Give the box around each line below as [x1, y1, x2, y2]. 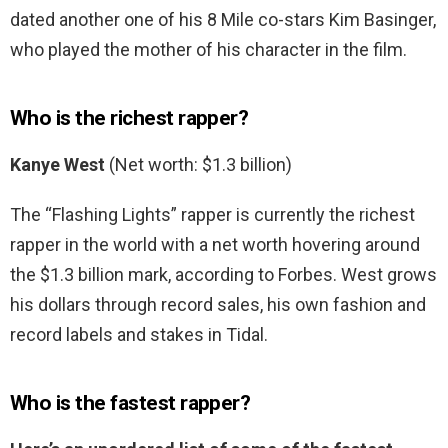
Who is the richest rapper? [10, 106, 249, 131]
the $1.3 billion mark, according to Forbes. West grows [10, 264, 437, 286]
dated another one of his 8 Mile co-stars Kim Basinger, [10, 9, 436, 31]
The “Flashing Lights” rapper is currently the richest [10, 204, 415, 226]
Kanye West [10, 154, 105, 176]
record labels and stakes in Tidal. [10, 324, 268, 346]
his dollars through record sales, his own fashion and [10, 294, 426, 316]
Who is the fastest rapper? [10, 391, 251, 416]
